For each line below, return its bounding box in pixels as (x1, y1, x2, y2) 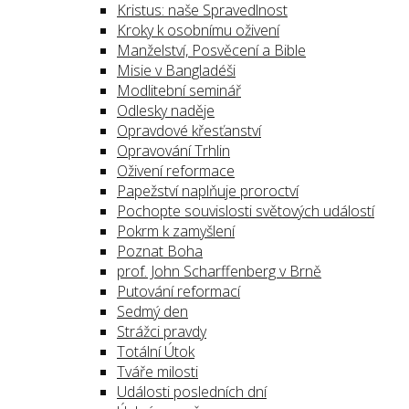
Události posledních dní (117, 382, 267, 402)
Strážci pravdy (117, 321, 206, 341)
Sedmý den (117, 301, 188, 321)
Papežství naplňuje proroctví (117, 181, 299, 201)
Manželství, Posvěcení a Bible (117, 40, 306, 60)
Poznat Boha (117, 241, 203, 261)
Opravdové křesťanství (117, 121, 261, 141)
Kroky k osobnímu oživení (117, 20, 279, 40)
